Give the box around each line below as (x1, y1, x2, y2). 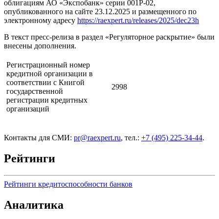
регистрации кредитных (6, 95, 88, 104)
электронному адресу (4, 16, 77, 24)
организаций (6, 104, 49, 113)
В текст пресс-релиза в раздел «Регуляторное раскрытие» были (4, 32, 215, 41)
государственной (6, 87, 63, 95)
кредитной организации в (6, 69, 93, 78)
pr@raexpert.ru (74, 133, 121, 142)
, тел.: (121, 133, 141, 142)
